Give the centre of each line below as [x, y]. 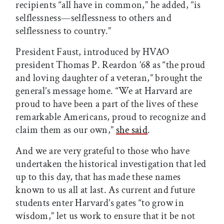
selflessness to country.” [63, 31]
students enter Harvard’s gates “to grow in [100, 203]
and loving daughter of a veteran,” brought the [109, 78]
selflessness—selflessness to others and [93, 18]
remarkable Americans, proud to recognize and [111, 117]
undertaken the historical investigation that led [111, 164]
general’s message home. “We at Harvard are [104, 91]
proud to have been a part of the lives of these [107, 104]
